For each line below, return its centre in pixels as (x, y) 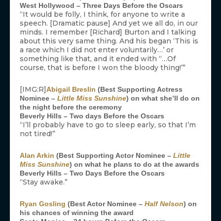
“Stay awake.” (44, 182)
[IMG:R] (33, 90)
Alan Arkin (37, 156)
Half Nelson (164, 204)
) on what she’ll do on (163, 98)
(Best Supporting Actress (139, 90)
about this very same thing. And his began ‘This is (109, 41)
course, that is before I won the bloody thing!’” (103, 68)
